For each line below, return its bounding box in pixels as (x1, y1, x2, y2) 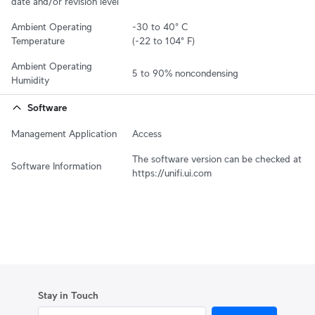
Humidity (11, 74, 49, 86)
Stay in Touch (38, 290, 98, 301)
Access (132, 127, 162, 139)
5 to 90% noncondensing (132, 67, 238, 79)
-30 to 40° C (132, 20, 191, 32)
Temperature (11, 34, 65, 46)
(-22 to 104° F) (132, 34, 195, 46)
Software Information (11, 160, 101, 172)
